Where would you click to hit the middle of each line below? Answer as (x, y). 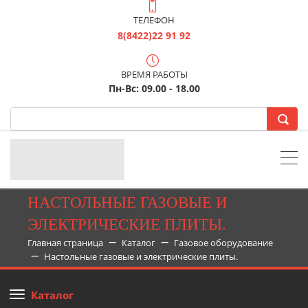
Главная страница (65, 243)
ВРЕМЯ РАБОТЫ (154, 74)
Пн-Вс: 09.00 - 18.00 (154, 88)
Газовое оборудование (223, 243)
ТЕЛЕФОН (154, 20)
